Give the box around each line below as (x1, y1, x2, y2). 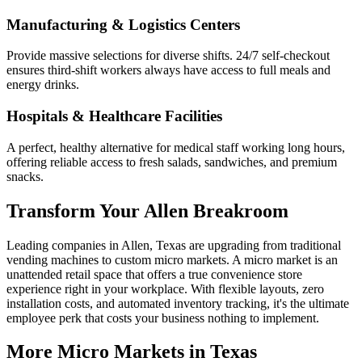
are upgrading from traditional (186, 238, 341, 252)
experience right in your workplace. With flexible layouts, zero (6, 281, 324, 296)
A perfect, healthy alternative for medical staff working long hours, (6, 140, 345, 154)
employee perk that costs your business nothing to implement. (6, 310, 319, 325)
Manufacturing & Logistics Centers (6, 15, 240, 33)
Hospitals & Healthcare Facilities (6, 107, 222, 124)
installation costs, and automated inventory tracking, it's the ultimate (6, 296, 349, 310)
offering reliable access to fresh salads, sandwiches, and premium (6, 154, 337, 169)
